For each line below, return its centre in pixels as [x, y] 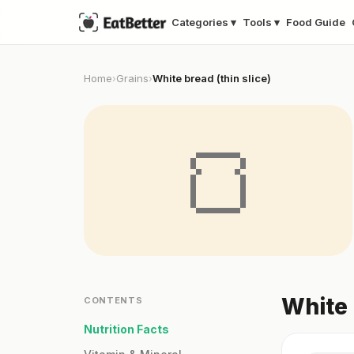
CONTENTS [113, 301]
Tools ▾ [261, 23]
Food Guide [316, 23]
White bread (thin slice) [212, 79]
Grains [132, 79]
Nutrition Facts [126, 330]
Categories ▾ [204, 23]
